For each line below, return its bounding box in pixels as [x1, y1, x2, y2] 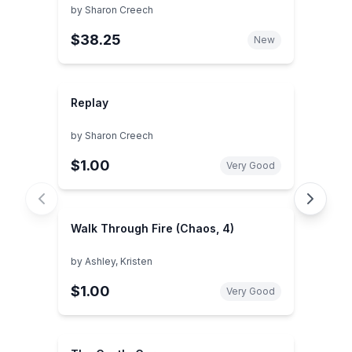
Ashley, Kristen [85, 255, 152, 267]
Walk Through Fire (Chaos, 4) [71, 221, 234, 235]
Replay [71, 95, 108, 109]
